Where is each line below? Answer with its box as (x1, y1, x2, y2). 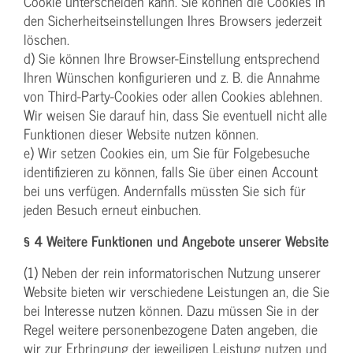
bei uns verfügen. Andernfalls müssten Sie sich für (24, 179, 306, 203)
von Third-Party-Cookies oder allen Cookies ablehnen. (24, 84, 322, 108)
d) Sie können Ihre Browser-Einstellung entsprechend (24, 46, 320, 70)
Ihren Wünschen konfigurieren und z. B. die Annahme (24, 65, 320, 89)
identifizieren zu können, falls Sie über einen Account (24, 160, 318, 184)
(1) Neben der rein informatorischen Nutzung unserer (24, 261, 321, 284)
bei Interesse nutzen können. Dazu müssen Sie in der (24, 299, 319, 322)
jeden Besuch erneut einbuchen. (24, 198, 201, 221)
